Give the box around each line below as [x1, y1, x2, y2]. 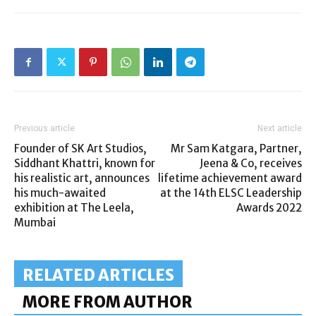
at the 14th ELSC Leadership [160, 186, 302, 200]
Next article [257, 123, 302, 133]
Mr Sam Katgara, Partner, [171, 141, 302, 155]
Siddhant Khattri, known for [14, 156, 155, 170]
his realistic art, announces [14, 171, 150, 185]
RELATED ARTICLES [23, 265, 174, 285]
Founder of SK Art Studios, [14, 141, 147, 155]
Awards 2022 [236, 200, 302, 214]
